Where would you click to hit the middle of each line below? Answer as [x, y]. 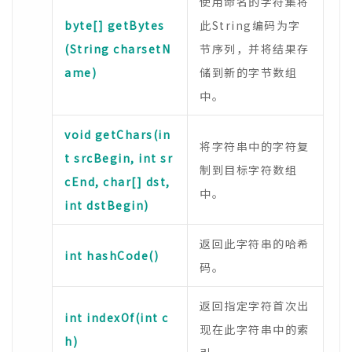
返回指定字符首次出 [255, 306]
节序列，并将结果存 [255, 49]
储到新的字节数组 [248, 72]
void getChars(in [117, 134]
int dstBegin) [107, 205]
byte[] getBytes [115, 25]
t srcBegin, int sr [119, 158]
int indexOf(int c [117, 317]
